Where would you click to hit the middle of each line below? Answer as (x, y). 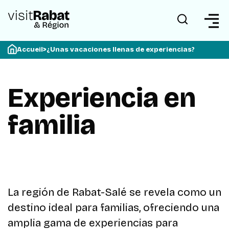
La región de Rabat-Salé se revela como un (114, 192)
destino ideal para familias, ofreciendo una (113, 208)
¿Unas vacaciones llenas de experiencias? (121, 50)
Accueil (30, 50)
